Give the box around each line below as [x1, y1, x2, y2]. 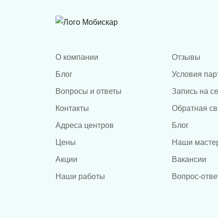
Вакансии [171, 155, 206, 163]
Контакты [55, 104, 89, 112]
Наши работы [55, 172, 105, 181]
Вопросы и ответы [55, 87, 122, 95]
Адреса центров [55, 121, 114, 129]
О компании [55, 53, 98, 61]
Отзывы [171, 53, 200, 61]
